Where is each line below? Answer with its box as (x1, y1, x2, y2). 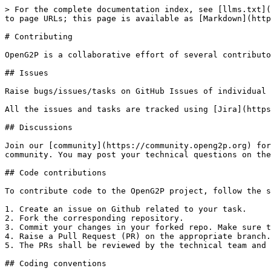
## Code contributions (5, 168, 106, 177)
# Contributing (5, 32, 73, 41)
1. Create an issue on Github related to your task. (5, 204, 247, 214)
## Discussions (5, 123, 73, 132)
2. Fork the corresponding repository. (5, 214, 184, 223)
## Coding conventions (5, 259, 106, 268)
